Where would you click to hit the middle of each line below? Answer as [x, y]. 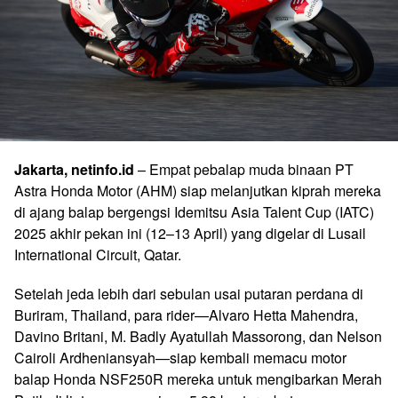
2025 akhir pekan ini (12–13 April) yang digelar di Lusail [190, 233]
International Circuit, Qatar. [98, 254]
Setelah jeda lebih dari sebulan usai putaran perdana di [189, 293]
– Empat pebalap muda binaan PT [244, 169]
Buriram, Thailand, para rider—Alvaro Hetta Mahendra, [186, 314]
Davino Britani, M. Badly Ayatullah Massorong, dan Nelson [198, 336]
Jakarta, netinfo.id [74, 169]
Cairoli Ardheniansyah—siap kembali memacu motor [180, 357]
